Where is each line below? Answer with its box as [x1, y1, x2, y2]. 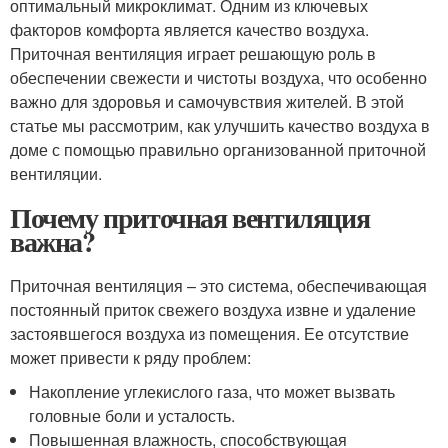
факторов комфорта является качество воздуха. [10, 18, 369, 41]
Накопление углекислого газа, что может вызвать [29, 380, 396, 403]
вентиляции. [10, 162, 102, 185]
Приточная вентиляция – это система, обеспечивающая [10, 274, 427, 297]
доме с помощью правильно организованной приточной [10, 138, 426, 161]
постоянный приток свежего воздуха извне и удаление [10, 298, 416, 321]
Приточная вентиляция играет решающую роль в [10, 42, 376, 65]
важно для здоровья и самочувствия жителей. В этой [10, 90, 404, 113]
